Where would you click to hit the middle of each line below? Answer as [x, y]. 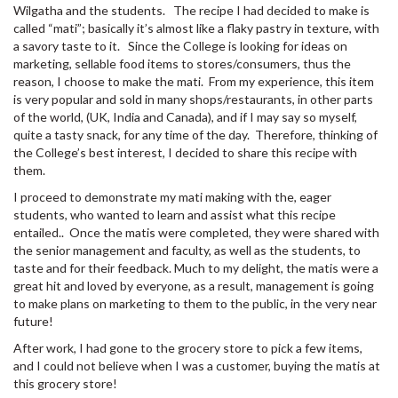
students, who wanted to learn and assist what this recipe [175, 214]
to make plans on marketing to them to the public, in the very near [195, 303]
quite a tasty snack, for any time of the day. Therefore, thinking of [195, 134]
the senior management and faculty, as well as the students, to [187, 250]
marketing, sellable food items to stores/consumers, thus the [182, 63]
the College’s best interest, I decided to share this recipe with [185, 152]
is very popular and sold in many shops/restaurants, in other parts [193, 99]
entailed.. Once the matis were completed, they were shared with [196, 232]
